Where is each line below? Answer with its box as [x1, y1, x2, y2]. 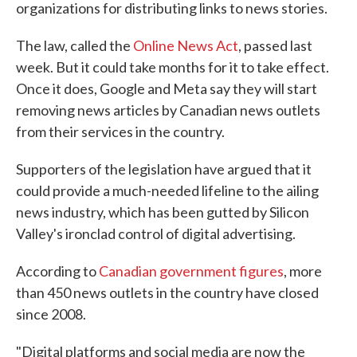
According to [16, 262, 99, 280]
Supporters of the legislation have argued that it [16, 160, 312, 178]
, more [284, 262, 322, 280]
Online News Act [133, 37, 238, 55]
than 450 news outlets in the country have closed [16, 284, 319, 302]
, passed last [238, 37, 312, 55]
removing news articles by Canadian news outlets [16, 101, 320, 120]
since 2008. [16, 305, 86, 324]
